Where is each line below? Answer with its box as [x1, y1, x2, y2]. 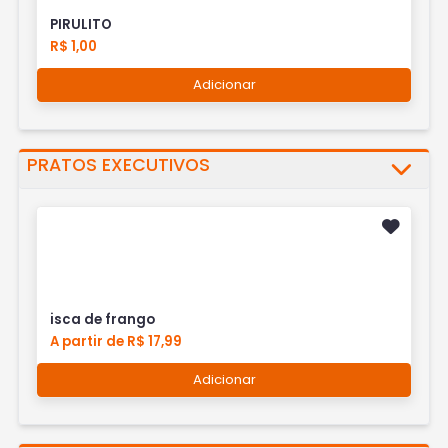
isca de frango [50, 310, 156, 330]
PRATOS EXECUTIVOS [27, 152, 211, 177]
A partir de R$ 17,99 [50, 332, 183, 352]
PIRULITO [50, 15, 113, 35]
